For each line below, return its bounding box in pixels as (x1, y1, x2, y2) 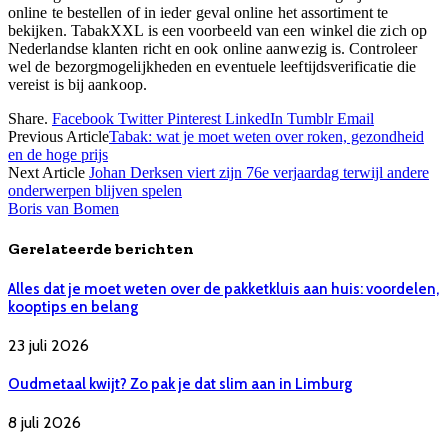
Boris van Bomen (8, 200, 119, 218)
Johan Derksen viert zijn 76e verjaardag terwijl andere (89, 164, 429, 182)
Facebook (52, 110, 114, 128)
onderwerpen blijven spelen (8, 182, 182, 200)
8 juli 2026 (8, 412, 81, 432)
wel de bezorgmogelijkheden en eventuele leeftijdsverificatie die (8, 58, 417, 76)
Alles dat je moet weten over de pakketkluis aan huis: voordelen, (8, 279, 439, 298)
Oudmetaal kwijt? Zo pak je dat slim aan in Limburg (8, 374, 353, 393)
